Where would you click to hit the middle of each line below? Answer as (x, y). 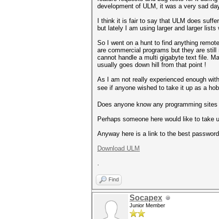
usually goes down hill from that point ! (152, 65)
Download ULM (119, 148)
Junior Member (147, 205)
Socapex (146, 198)
